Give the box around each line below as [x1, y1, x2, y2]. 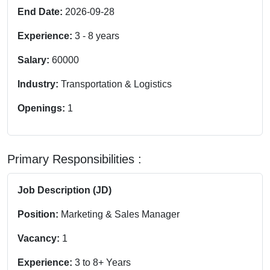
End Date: [17, 6, 65, 17]
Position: [17, 209, 58, 219]
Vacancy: [17, 233, 60, 243]
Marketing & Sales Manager [58, 209, 180, 219]
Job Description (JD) [17, 184, 111, 195]
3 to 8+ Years [72, 257, 131, 268]
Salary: [17, 54, 52, 65]
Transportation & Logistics [61, 78, 172, 89]
